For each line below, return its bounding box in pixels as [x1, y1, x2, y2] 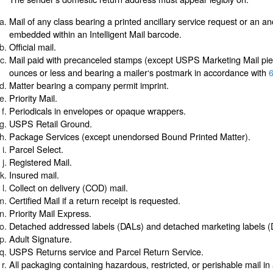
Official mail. [9, 40, 56, 53]
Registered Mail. [9, 155, 72, 168]
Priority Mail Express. [9, 206, 91, 219]
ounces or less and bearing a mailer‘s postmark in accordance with [9, 65, 269, 79]
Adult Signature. [9, 232, 72, 245]
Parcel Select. [9, 142, 63, 155]
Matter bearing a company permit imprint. [9, 78, 169, 91]
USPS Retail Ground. [9, 116, 92, 130]
